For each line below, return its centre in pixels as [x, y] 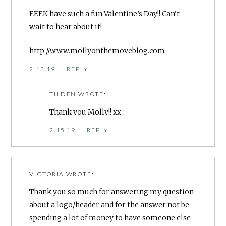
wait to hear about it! [66, 26]
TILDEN [63, 94]
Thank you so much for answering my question [112, 192]
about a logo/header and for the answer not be [109, 205]
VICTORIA [47, 174]
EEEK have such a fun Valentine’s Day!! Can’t [105, 13]
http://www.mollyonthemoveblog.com [97, 51]
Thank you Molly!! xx [86, 112]
